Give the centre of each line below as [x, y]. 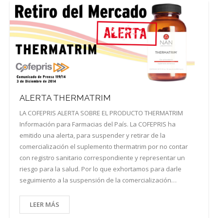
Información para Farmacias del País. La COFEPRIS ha [98, 124]
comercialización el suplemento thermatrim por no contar [104, 147]
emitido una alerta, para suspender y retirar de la [92, 136]
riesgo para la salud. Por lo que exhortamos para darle [100, 169]
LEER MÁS [45, 205]
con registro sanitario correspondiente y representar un [102, 158]
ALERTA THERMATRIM [65, 98]
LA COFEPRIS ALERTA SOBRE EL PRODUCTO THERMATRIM [101, 113]
